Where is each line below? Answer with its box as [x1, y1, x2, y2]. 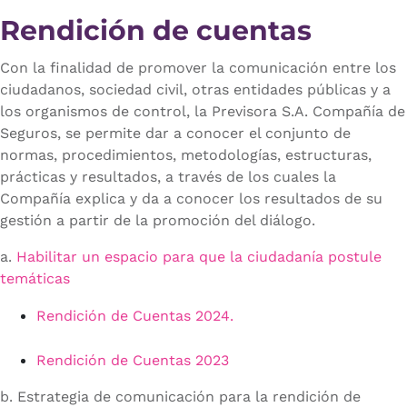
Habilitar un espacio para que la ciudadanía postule [16, 248, 382, 266]
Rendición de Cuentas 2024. [36, 307, 233, 325]
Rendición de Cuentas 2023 [36, 352, 229, 370]
